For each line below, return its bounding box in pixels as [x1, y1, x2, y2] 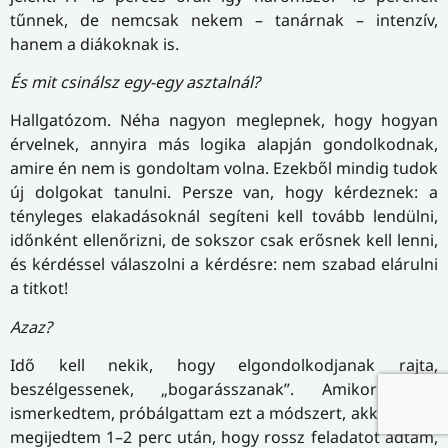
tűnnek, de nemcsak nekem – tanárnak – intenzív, [10, 8, 438, 31]
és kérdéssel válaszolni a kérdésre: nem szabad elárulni [10, 253, 438, 276]
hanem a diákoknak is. [10, 32, 179, 55]
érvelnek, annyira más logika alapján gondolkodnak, [10, 133, 438, 156]
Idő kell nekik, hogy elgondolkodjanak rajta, [10, 354, 438, 377]
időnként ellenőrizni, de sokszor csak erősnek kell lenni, [10, 229, 438, 252]
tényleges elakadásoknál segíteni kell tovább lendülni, [10, 205, 438, 228]
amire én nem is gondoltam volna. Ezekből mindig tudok [10, 157, 438, 180]
